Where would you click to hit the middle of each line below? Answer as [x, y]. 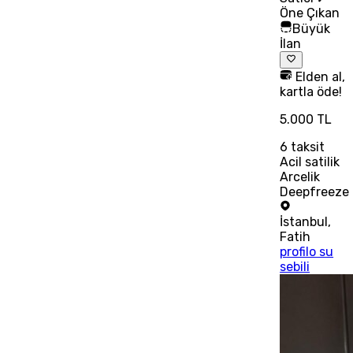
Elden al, [319, 77]
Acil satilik [310, 162]
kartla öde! [311, 92]
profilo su [307, 252]
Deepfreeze [315, 192]
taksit [307, 147]
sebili [295, 267]
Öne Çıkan [310, 13]
